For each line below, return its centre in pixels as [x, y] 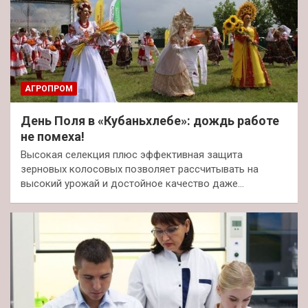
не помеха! [53, 136]
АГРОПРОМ [49, 88]
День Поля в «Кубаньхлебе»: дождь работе [150, 120]
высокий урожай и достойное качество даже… [132, 183]
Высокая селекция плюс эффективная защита [132, 154]
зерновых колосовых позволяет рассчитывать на [140, 169]
